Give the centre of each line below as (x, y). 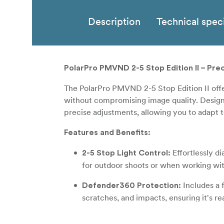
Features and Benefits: (107, 133)
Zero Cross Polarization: (129, 218)
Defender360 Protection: (131, 186)
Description (114, 22)
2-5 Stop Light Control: (126, 153)
